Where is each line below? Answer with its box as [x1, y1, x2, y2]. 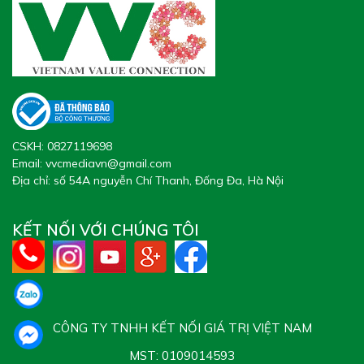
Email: [12, 155, 45, 171]
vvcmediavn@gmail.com [45, 155, 171, 171]
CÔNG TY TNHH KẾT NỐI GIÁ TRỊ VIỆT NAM [52, 319, 312, 336]
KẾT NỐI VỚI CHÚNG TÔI [12, 219, 199, 240]
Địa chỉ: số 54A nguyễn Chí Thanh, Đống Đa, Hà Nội [12, 172, 284, 188]
